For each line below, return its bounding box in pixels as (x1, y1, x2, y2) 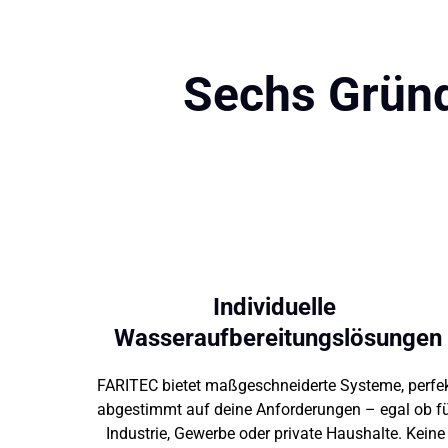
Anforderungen (256, 400, 365, 420)
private (274, 424, 327, 444)
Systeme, (340, 376, 408, 396)
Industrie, (106, 424, 175, 444)
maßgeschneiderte (205, 376, 340, 396)
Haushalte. (326, 424, 407, 444)
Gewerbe (174, 424, 240, 444)
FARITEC (97, 376, 162, 396)
